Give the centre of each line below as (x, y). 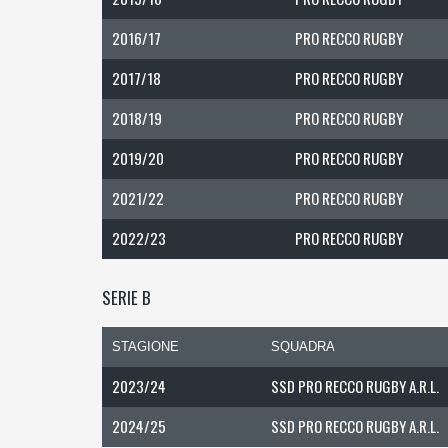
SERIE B (126, 297)
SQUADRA (303, 346)
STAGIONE (145, 346)
